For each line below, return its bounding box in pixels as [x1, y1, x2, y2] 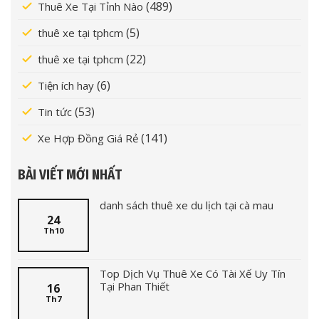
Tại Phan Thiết [100, 278, 169, 293]
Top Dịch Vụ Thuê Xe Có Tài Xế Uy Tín [100, 266, 286, 281]
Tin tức [38, 104, 72, 119]
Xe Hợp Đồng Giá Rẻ [38, 130, 138, 145]
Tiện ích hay [38, 78, 94, 93]
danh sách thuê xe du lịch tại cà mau [100, 197, 273, 212]
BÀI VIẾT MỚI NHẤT [18, 166, 122, 183]
